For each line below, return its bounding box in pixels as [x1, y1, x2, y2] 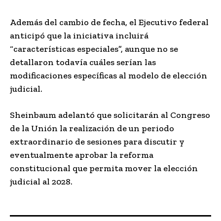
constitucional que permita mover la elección [10, 162, 198, 174]
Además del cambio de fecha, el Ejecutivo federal [10, 16, 209, 28]
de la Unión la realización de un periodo [10, 122, 174, 134]
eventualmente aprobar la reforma [10, 149, 153, 160]
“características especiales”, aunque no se [10, 43, 178, 54]
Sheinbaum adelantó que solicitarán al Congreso [10, 109, 210, 120]
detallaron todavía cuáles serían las [10, 56, 156, 68]
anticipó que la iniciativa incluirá [10, 30, 148, 41]
